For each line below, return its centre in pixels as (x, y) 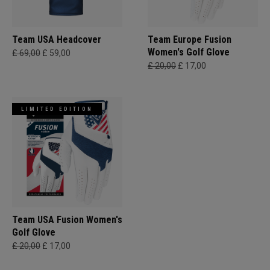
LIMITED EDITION (57, 109)
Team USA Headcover (57, 40)
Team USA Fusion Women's (67, 220)
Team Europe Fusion (190, 40)
